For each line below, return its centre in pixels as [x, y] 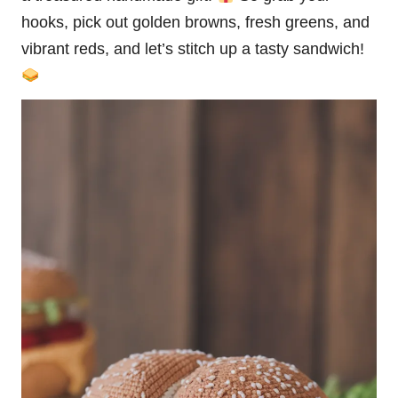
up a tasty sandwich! [290, 49]
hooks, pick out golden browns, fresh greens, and [195, 23]
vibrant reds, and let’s [99, 49]
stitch [196, 49]
